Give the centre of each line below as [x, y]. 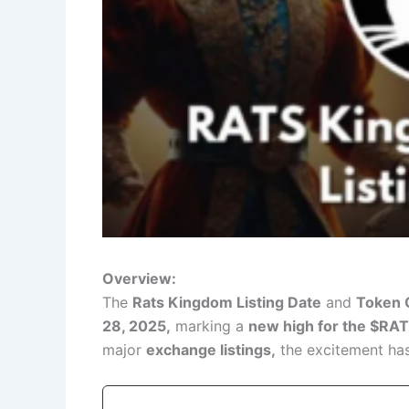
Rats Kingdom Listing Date [227, 303]
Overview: [139, 279]
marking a [210, 326]
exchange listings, [211, 350]
